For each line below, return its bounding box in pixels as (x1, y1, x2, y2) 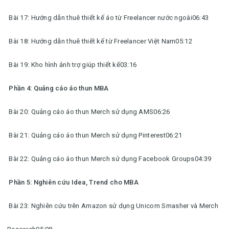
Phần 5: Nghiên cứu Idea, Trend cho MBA (7, 178, 139, 186)
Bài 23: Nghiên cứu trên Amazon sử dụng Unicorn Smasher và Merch (7, 202, 218, 210)
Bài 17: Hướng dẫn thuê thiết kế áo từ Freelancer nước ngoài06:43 (7, 14, 209, 21)
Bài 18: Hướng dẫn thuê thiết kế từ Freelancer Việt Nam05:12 (7, 37, 192, 45)
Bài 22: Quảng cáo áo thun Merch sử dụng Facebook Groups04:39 (7, 155, 212, 163)
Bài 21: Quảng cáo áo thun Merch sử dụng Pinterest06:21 (7, 131, 182, 139)
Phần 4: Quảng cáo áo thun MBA (7, 84, 109, 92)
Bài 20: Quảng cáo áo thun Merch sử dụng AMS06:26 (7, 108, 170, 116)
